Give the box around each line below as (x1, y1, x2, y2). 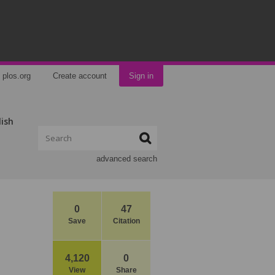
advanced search (96, 154, 157, 163)
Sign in (129, 71, 153, 80)
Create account (53, 71, 107, 80)
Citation (112, 217, 140, 225)
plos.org (2, 71, 31, 80)
